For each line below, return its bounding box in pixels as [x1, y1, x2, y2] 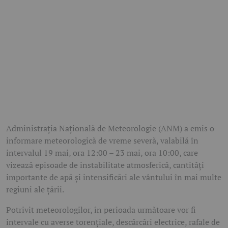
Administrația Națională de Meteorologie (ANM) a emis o [6, 123, 214, 134]
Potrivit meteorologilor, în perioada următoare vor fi [6, 204, 196, 216]
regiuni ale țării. [6, 184, 64, 195]
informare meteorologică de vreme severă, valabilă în [6, 135, 198, 147]
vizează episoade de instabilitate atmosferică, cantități [6, 159, 204, 171]
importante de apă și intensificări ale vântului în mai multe [6, 172, 221, 183]
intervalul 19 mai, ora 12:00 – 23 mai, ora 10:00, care [6, 147, 198, 159]
